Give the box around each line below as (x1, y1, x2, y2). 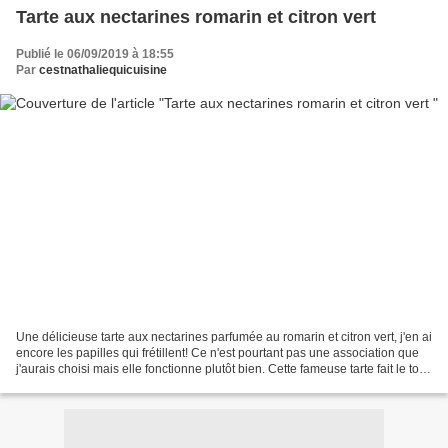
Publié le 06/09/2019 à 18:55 (16, 46, 174, 61)
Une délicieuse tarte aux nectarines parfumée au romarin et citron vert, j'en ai (16, 330, 432, 345)
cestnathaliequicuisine (39, 62, 167, 77)
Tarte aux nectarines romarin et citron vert (16, 6, 376, 27)
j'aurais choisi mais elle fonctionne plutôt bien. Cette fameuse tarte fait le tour (16, 362, 430, 377)
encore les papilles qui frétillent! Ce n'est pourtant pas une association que (16, 346, 419, 361)
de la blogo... (16, 378, 86, 393)
